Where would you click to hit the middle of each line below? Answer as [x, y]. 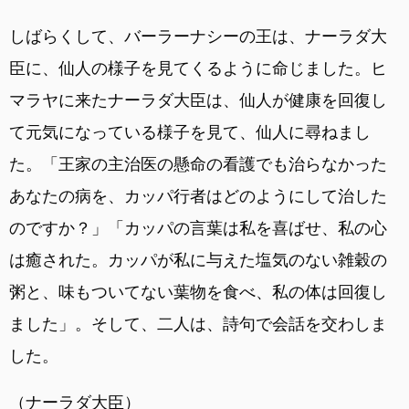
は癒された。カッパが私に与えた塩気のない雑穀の [198, 260]
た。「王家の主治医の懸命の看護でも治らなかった [198, 164]
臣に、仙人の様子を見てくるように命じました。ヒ [198, 68]
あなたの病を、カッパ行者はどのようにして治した [198, 196]
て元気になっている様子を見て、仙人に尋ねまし [190, 132]
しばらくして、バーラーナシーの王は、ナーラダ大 [198, 37]
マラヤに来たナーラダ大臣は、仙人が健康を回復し [198, 100]
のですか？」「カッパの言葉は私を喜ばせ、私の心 [198, 228]
